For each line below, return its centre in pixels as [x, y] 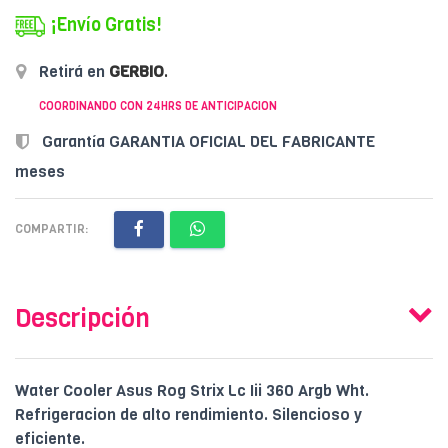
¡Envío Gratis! [106, 25]
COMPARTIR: [51, 229]
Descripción [82, 319]
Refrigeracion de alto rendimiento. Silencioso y [188, 415]
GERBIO [136, 71]
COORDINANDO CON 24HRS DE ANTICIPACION [158, 107]
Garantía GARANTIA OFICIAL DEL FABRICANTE [206, 141]
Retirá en [72, 71]
